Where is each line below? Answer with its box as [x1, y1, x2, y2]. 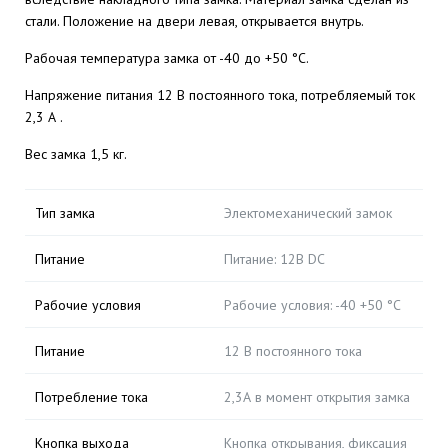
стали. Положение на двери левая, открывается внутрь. [25, 12, 364, 30]
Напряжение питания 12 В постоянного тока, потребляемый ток [25, 86, 415, 104]
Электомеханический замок [224, 204, 392, 222]
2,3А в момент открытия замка [224, 388, 410, 406]
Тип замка [35, 204, 95, 222]
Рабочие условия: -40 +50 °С [224, 296, 401, 314]
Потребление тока [35, 388, 148, 406]
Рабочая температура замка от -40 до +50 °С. [25, 49, 309, 67]
